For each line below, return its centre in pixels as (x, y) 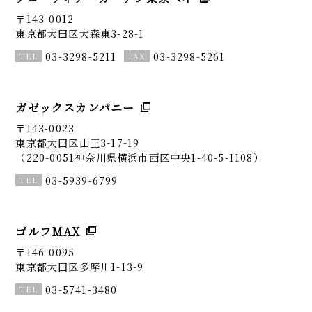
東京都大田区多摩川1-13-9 (80, 267)
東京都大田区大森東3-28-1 (80, 33)
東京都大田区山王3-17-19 (78, 143)
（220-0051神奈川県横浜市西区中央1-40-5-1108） (140, 157)
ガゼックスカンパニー (75, 107)
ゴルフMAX (48, 231)
